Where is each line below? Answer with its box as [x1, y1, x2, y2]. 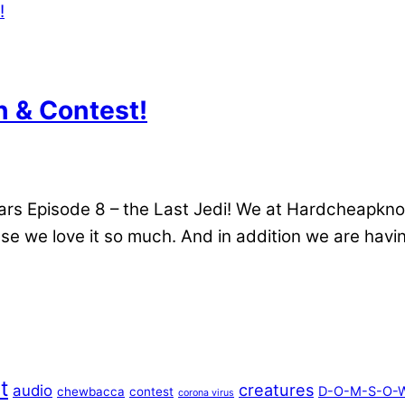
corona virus [178, 386, 234, 399]
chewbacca [57, 383, 125, 399]
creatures [239, 379, 314, 400]
